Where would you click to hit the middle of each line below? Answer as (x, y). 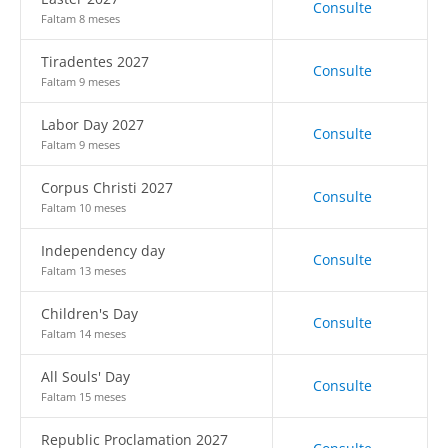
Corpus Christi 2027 (107, 187)
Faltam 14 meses (83, 333)
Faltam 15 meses (83, 396)
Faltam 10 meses (83, 207)
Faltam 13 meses (83, 270)
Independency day (103, 250)
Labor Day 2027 (92, 124)
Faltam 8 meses (80, 18)
